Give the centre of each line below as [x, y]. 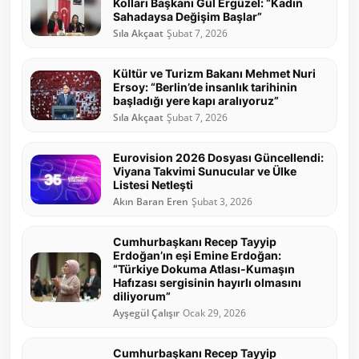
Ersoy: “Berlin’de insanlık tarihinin [205, 87]
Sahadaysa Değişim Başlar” [188, 17]
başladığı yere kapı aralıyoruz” [196, 101]
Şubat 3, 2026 [222, 202]
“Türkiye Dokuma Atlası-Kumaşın [204, 269]
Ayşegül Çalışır [146, 313]
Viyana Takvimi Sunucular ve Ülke [205, 171]
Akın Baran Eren [151, 202]
